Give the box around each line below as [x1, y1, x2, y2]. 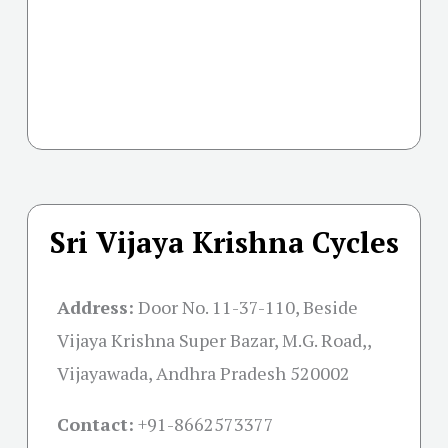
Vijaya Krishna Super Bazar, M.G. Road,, [57, 328, 371, 353]
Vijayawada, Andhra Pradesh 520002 [57, 361, 350, 386]
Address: [57, 295, 134, 320]
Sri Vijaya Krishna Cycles [49, 223, 399, 262]
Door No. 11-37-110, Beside [138, 295, 358, 320]
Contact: [57, 412, 134, 437]
